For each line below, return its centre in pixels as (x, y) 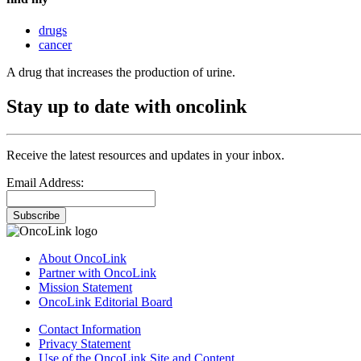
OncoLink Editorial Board (106, 302)
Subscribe (36, 216)
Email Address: (45, 183)
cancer (55, 45)
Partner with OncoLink (98, 273)
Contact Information (90, 330)
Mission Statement (85, 288)
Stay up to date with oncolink (127, 107)
